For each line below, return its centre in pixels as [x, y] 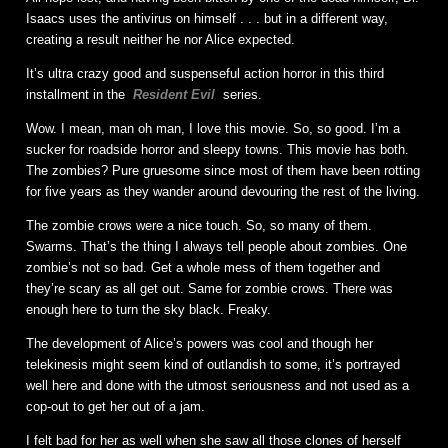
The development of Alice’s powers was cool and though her [199, 344]
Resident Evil [173, 95]
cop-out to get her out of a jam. [115, 407]
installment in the [77, 95]
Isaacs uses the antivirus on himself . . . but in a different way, [207, 19]
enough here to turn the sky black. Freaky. [148, 310]
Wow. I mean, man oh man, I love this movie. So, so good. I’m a [213, 129]
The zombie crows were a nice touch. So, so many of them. [199, 226]
